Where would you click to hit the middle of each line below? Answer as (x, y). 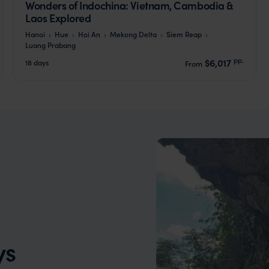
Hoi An (89, 34)
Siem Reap (184, 34)
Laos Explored (58, 17)
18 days (37, 62)
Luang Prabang (51, 44)
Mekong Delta (134, 34)
